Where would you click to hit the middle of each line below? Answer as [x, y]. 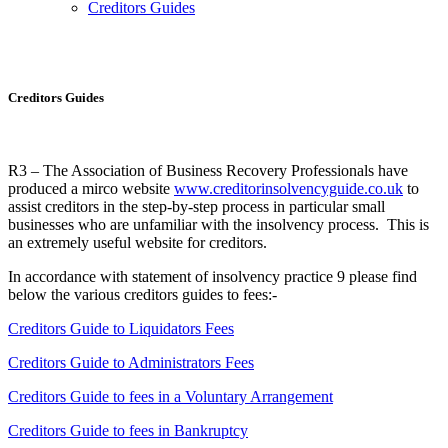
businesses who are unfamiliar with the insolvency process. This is [218, 225]
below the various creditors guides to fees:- [142, 295]
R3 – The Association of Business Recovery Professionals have [208, 171]
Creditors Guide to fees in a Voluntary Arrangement [170, 397]
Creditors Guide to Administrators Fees [131, 363]
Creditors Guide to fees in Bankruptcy [128, 431]
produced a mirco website [91, 189]
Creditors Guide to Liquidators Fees [121, 329]
